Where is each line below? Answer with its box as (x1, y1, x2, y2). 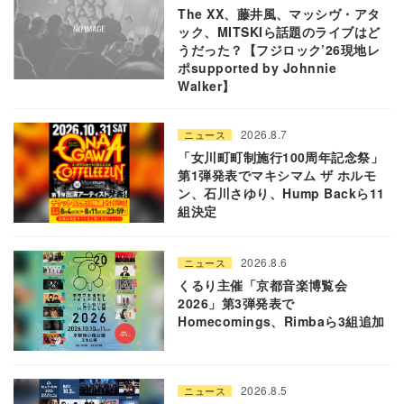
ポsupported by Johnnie (178, 58, 337, 77)
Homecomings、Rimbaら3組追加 (178, 312, 385, 331)
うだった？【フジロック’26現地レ (178, 40, 381, 59)
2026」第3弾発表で (178, 294, 295, 313)
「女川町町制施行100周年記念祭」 (178, 147, 384, 166)
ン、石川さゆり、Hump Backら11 (178, 183, 385, 202)
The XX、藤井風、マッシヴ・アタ (178, 4, 381, 23)
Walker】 (178, 76, 235, 95)
